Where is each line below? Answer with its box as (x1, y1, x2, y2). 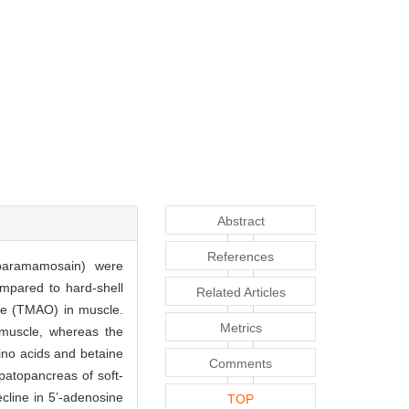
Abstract (216, 214, 265, 229)
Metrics (219, 320, 262, 336)
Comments (209, 356, 272, 372)
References (207, 249, 274, 265)
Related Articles (195, 285, 286, 300)
